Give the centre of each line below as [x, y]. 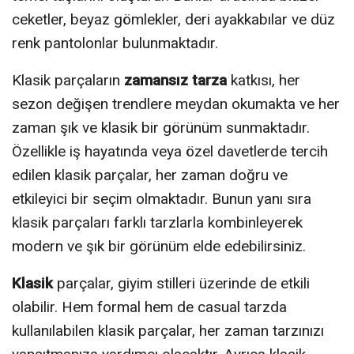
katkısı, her [264, 80]
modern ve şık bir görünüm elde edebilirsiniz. [159, 246]
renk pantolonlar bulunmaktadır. [115, 43]
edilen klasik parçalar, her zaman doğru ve [150, 175]
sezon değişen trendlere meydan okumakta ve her [176, 104]
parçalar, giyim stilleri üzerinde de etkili [181, 283]
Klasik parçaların [68, 80]
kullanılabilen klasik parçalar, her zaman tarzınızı [168, 330]
